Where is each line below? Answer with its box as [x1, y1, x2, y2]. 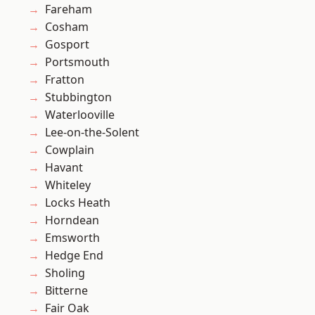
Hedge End [45, 247, 103, 264]
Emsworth [45, 230, 100, 246]
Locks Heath [45, 195, 110, 211]
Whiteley [45, 177, 91, 193]
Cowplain [45, 142, 94, 158]
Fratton [45, 72, 84, 88]
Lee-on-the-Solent [45, 124, 139, 141]
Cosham [45, 19, 89, 35]
